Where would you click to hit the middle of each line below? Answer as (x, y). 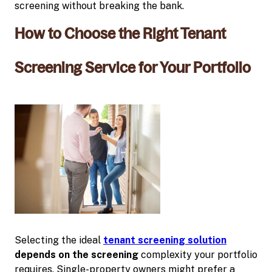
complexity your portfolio (198, 254)
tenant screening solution (165, 240)
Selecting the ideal (59, 240)
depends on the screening (76, 254)
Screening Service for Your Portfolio (133, 67)
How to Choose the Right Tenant (120, 33)
